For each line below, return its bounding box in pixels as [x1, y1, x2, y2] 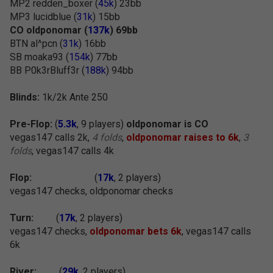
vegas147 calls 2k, [10, 132, 92, 143]
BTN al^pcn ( [10, 38, 63, 49]
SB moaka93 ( [10, 51, 69, 63]
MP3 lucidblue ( [10, 11, 77, 23]
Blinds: [10, 91, 40, 103]
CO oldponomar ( [10, 24, 88, 36]
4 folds [92, 132, 122, 143]
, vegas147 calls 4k [32, 145, 114, 157]
